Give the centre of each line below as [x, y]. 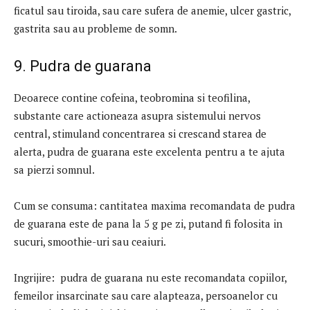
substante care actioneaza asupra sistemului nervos [137, 115]
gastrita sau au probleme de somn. [95, 28]
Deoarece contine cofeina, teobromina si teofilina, [132, 97]
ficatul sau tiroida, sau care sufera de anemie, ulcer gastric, [152, 10]
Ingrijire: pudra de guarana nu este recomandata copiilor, [150, 277]
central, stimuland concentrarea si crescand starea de [140, 133]
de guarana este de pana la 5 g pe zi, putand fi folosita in [148, 223]
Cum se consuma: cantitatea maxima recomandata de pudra [155, 205]
